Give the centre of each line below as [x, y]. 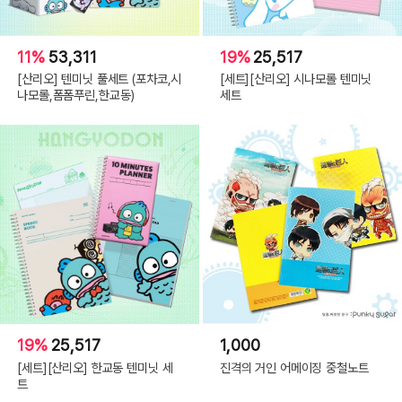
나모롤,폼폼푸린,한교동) [76, 95]
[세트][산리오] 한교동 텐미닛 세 [95, 368]
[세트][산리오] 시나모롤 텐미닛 [296, 79]
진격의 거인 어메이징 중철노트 [294, 368]
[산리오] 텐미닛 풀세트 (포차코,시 [100, 79]
